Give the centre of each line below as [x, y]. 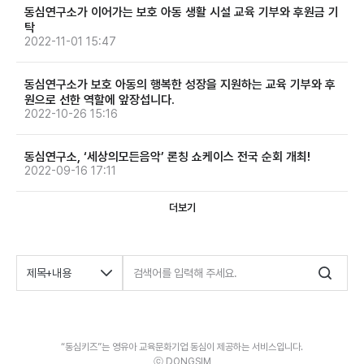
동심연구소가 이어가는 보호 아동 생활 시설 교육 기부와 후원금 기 [182, 12]
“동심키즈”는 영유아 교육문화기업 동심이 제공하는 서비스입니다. [182, 347]
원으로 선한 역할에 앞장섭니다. [100, 100]
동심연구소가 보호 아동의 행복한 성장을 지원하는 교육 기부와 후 [180, 84]
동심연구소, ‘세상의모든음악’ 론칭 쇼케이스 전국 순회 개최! [167, 156]
